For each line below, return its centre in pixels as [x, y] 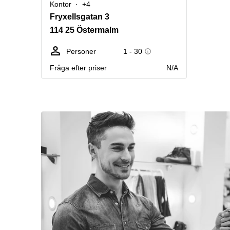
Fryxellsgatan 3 [80, 17]
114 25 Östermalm [84, 30]
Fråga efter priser [78, 68]
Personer [81, 51]
